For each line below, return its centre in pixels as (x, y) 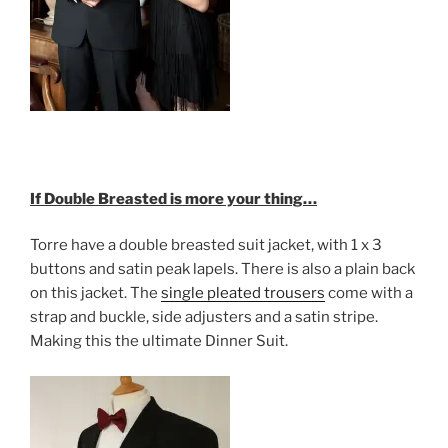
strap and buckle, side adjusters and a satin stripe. (204, 317)
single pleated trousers (243, 293)
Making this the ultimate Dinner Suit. (159, 341)
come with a (369, 293)
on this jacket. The (95, 293)
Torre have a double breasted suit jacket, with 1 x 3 (206, 245)
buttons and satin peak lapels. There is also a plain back (222, 269)
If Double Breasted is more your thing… (173, 198)
